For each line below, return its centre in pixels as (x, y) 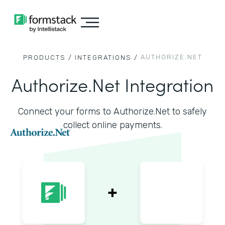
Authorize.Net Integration (113, 84)
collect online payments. (113, 125)
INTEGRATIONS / (106, 58)
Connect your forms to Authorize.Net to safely (113, 111)
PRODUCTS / (47, 58)
